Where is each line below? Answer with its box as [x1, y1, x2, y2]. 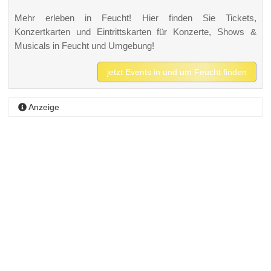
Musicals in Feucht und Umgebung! [14, 40, 154, 51]
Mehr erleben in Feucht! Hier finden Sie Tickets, [14, 12, 257, 23]
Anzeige [27, 102, 60, 113]
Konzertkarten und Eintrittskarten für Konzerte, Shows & [14, 26, 257, 37]
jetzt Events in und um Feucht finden [107, 67, 247, 77]
